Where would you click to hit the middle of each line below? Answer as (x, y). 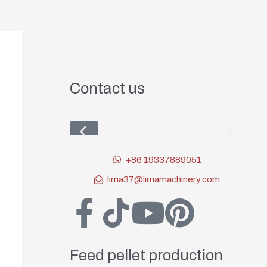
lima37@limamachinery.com (163, 180)
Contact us (107, 89)
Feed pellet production (146, 256)
